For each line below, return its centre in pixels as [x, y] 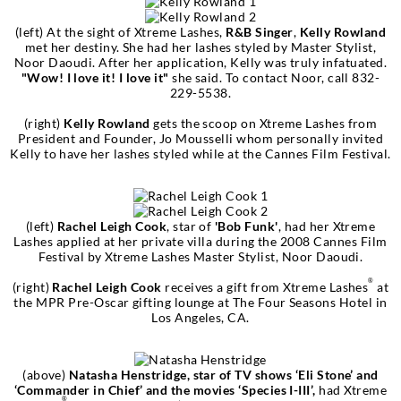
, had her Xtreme [327, 226]
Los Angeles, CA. [200, 317]
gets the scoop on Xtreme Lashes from [264, 123]
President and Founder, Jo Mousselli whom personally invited [200, 138]
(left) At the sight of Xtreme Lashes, [120, 31]
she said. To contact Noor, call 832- [274, 77]
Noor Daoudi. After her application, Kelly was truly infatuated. [200, 62]
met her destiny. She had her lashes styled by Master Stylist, [200, 47]
